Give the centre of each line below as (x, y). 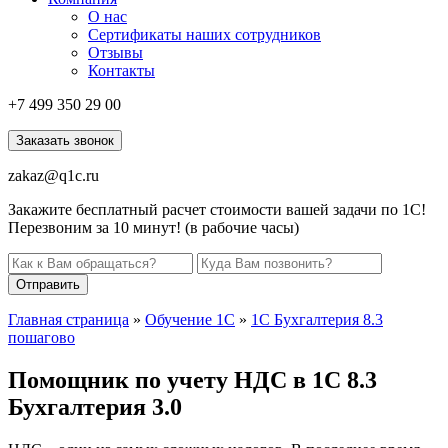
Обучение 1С (190, 319)
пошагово (41, 337)
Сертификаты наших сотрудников (204, 34)
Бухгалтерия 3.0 (95, 406)
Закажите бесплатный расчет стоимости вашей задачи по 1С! (217, 209)
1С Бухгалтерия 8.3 (317, 319)
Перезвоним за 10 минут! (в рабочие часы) (153, 227)
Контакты (121, 70)
